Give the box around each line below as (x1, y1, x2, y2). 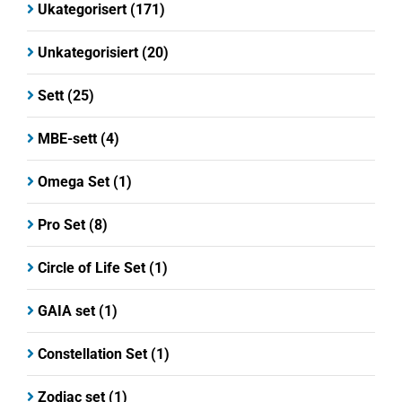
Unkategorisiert (38, 43, 138, 61)
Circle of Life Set (38, 258, 145, 276)
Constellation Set (38, 345, 147, 363)
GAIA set (38, 301, 95, 319)
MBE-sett (38, 129, 97, 147)
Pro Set (38, 215, 85, 233)
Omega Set (38, 172, 109, 190)
